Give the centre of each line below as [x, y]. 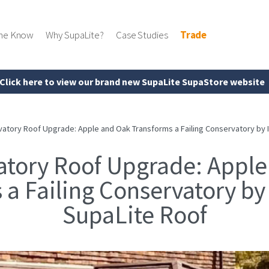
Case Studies [142, 35]
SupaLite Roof [134, 214]
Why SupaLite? [75, 35]
